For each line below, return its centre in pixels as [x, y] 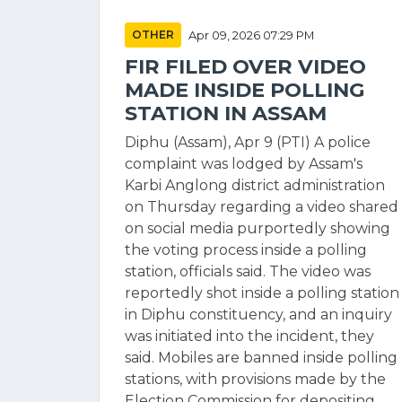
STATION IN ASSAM [226, 113]
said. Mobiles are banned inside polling [261, 358]
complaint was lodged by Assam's [244, 164]
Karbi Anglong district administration [255, 185]
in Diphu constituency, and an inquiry [258, 315]
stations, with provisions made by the [255, 379]
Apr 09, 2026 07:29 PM [251, 35]
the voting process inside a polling [246, 250]
